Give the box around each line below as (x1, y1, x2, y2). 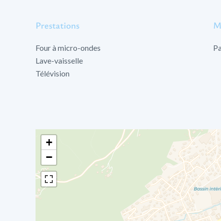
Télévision (36, 69, 70, 78)
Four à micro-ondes (36, 43, 101, 52)
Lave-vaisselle (36, 56, 83, 65)
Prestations (36, 19, 79, 31)
